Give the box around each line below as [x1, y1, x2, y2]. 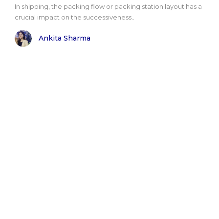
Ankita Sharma [39, 34, 90, 43]
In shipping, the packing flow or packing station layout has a [15, 2, 202, 10]
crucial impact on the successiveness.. [15, 13, 134, 21]
